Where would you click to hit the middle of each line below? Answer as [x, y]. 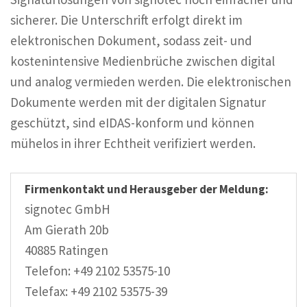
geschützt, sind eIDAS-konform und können [132, 122]
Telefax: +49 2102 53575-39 [96, 292]
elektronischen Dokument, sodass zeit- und [131, 40]
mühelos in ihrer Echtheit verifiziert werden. [133, 143]
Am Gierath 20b [67, 230]
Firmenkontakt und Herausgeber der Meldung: [147, 189]
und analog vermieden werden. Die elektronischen [151, 81]
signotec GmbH [67, 209]
